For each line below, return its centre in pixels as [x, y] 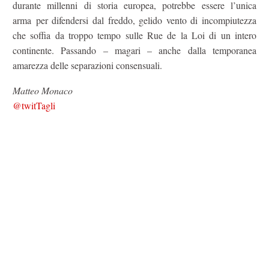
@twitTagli [34, 106]
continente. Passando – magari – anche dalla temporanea [134, 50]
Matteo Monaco [44, 91]
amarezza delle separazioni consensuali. [87, 65]
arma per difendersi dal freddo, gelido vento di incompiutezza [134, 20]
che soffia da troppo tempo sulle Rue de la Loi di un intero [134, 35]
